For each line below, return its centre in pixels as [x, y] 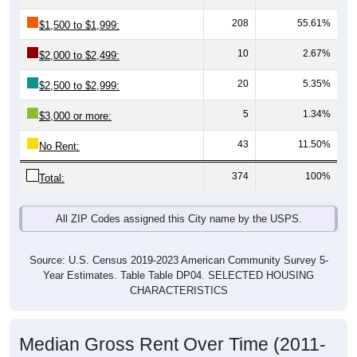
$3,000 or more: [75, 116]
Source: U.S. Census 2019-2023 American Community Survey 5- [178, 261]
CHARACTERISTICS [178, 291]
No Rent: [59, 147]
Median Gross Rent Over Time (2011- [173, 345]
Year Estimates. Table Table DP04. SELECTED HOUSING [178, 276]
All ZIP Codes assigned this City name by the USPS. [178, 219]
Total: [52, 178]
